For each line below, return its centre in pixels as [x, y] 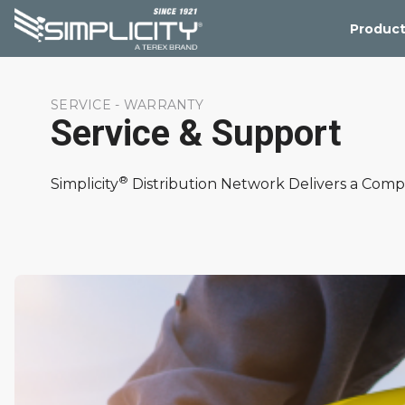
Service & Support [196, 133]
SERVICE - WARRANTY [127, 105]
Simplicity [85, 184]
